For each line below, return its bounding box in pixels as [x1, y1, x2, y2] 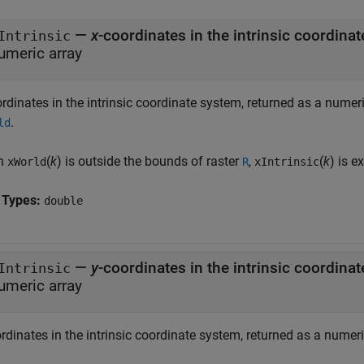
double [44, 194, 83, 207]
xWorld [7, 155, 46, 168]
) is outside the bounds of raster [57, 154, 242, 169]
